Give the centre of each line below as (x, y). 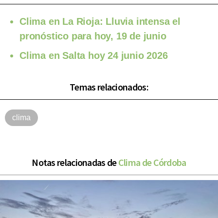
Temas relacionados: (109, 87)
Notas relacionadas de (75, 162)
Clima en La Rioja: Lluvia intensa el (100, 21)
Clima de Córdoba (152, 162)
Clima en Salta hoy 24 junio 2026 (94, 55)
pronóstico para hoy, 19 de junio (93, 36)
